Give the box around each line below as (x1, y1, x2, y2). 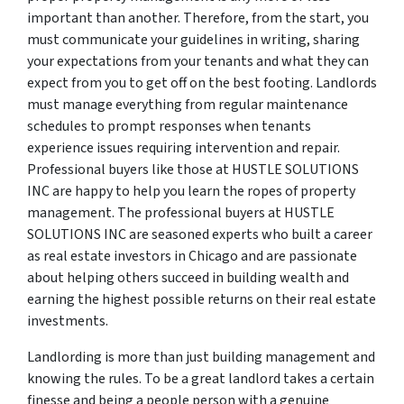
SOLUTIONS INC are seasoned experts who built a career (27, 225, 372, 244)
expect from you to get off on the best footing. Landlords (27, 73, 377, 93)
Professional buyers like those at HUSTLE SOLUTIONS (27, 160, 359, 179)
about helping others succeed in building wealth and (27, 268, 349, 288)
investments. (27, 311, 111, 331)
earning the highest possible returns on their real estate (27, 289, 376, 309)
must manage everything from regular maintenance (27, 95, 348, 115)
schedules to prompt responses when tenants (27, 116, 311, 136)
